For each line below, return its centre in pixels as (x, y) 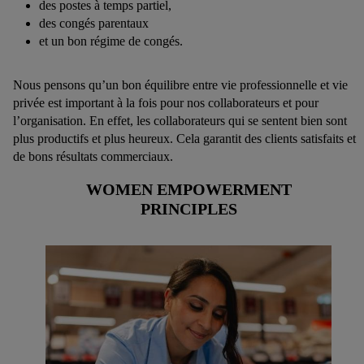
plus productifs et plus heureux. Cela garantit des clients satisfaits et (184, 139)
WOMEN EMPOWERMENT (188, 189)
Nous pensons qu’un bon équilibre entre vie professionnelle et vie (180, 85)
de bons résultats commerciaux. (93, 157)
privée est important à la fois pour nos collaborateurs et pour (166, 103)
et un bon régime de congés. (111, 41)
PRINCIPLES (188, 208)
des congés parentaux (94, 24)
